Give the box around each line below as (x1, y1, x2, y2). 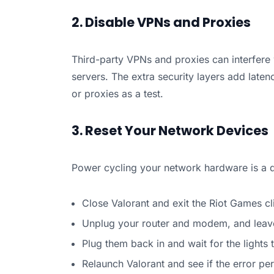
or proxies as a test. (71, 87, 163, 100)
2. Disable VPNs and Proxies (71, 13, 251, 32)
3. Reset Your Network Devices (71, 122, 268, 140)
